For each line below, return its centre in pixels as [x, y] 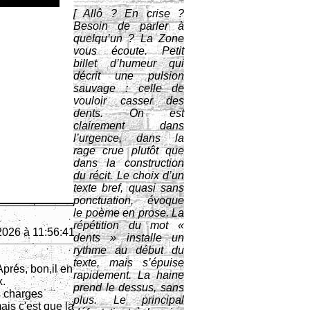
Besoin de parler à [129, 26]
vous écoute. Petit [129, 51]
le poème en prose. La [129, 213]
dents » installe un [129, 238]
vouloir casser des [129, 101]
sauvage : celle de [129, 88]
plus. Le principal [129, 300]
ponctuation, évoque [129, 200]
